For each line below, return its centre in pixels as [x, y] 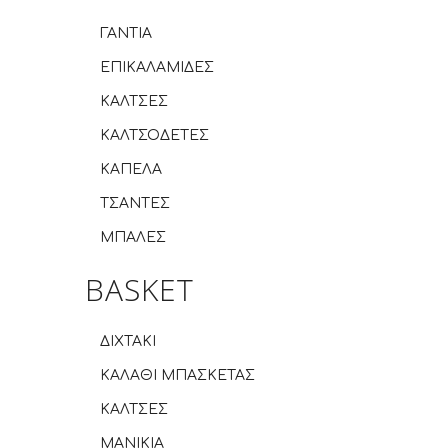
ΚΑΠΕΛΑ [131, 169]
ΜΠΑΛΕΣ [133, 237]
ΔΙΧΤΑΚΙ [128, 341]
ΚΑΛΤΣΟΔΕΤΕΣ [154, 135]
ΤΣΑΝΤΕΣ [135, 203]
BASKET [139, 289]
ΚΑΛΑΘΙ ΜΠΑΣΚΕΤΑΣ [177, 375]
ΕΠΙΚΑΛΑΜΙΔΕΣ [157, 67]
